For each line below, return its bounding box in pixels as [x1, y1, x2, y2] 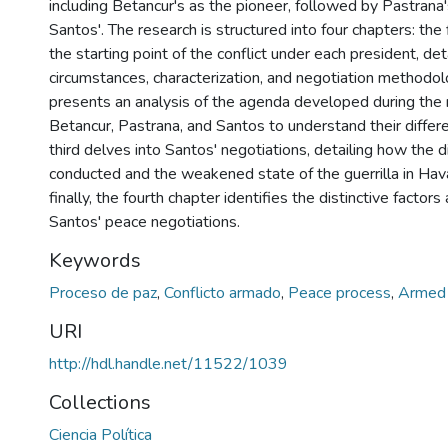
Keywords [49, 246, 141, 274]
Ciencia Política [49, 423, 152, 446]
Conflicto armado [164, 281, 285, 304]
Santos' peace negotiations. [49, 210, 240, 233]
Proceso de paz [49, 281, 161, 304]
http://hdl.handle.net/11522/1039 [49, 352, 288, 375]
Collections [49, 388, 151, 416]
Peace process [288, 281, 395, 304]
